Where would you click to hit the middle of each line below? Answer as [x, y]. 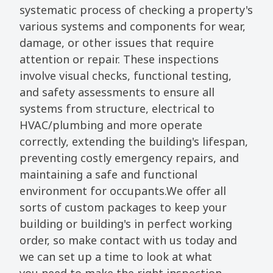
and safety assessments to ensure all [117, 92]
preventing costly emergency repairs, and [129, 158]
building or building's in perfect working [126, 223]
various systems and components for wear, [133, 26]
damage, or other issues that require [117, 42]
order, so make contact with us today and [129, 240]
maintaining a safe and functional [109, 174]
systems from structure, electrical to [117, 108]
